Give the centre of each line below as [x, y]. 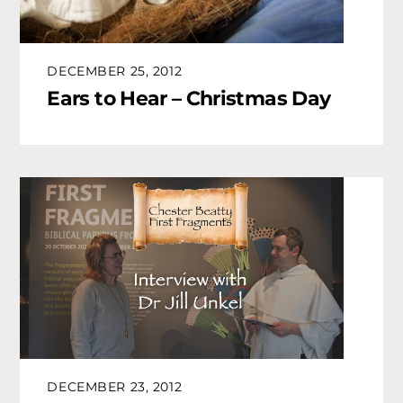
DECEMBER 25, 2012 [115, 71]
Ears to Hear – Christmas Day [189, 99]
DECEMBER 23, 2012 [115, 387]
